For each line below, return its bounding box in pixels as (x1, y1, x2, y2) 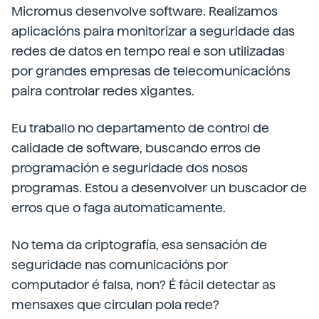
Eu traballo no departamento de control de (11, 120, 269, 135)
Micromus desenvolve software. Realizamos (11, 4, 278, 19)
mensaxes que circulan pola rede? (11, 297, 219, 312)
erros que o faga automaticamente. (11, 200, 226, 215)
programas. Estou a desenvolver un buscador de (11, 180, 307, 195)
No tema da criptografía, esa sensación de (11, 237, 267, 252)
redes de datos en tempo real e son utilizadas (11, 43, 285, 58)
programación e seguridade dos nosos (11, 160, 248, 175)
